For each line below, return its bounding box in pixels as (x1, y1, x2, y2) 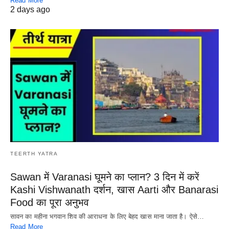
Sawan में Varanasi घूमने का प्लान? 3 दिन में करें (10, 171, 199, 183)
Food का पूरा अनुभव (10, 197, 89, 209)
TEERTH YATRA (10, 151, 58, 157)
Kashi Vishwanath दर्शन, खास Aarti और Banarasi (10, 184, 218, 196)
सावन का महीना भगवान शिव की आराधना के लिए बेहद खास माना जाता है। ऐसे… (10, 213, 204, 221)
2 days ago (10, 5, 50, 14)
